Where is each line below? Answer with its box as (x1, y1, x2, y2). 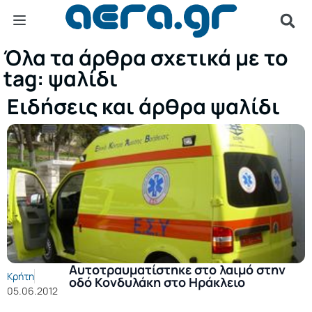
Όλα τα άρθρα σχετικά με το (3, 43, 288, 72)
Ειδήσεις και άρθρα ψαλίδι (7, 92, 280, 120)
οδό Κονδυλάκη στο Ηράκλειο (69, 274, 246, 290)
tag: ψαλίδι (3, 64, 118, 93)
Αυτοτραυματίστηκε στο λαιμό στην (69, 261, 286, 278)
